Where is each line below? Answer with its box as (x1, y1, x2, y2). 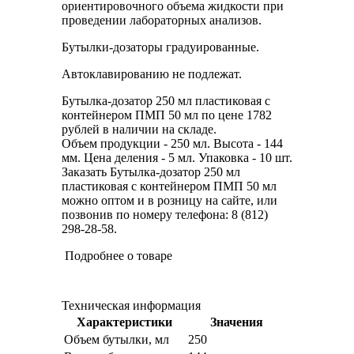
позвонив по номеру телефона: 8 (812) (62, 208, 268, 222)
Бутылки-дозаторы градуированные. (62, 40, 259, 55)
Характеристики (77, 315, 172, 330)
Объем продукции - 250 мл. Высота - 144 (62, 137, 283, 151)
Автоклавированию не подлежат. (62, 67, 242, 81)
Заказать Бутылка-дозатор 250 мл (62, 165, 240, 179)
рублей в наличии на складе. (62, 122, 217, 137)
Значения (210, 315, 263, 330)
